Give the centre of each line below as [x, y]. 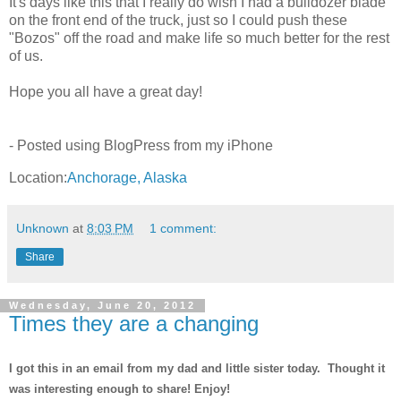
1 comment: [183, 228]
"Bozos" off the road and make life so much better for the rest [199, 38]
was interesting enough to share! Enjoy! [119, 389]
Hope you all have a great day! [106, 91]
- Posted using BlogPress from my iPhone [141, 145]
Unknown [43, 228]
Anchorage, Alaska [127, 177]
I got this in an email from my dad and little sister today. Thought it [197, 369]
